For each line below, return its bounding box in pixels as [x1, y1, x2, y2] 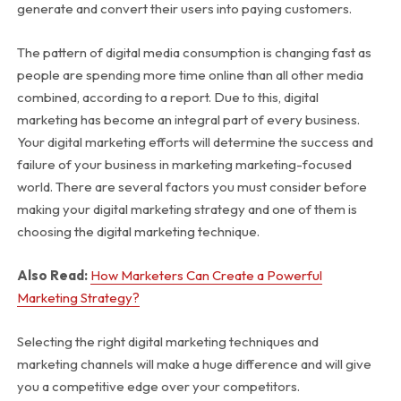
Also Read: [16, 267, 88, 285]
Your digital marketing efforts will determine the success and [16, 133, 373, 151]
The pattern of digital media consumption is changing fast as [16, 44, 371, 62]
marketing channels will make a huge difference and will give [16, 355, 371, 373]
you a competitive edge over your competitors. [16, 378, 300, 396]
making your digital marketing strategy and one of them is [16, 200, 357, 218]
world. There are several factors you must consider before [16, 178, 367, 196]
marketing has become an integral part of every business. [16, 111, 360, 129]
